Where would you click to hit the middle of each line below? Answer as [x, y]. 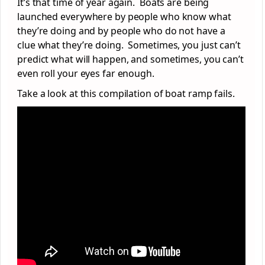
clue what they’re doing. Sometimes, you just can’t [129, 45]
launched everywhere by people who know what [124, 17]
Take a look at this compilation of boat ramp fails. [126, 94]
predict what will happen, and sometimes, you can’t [130, 59]
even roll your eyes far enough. [86, 74]
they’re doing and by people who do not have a [121, 31]
